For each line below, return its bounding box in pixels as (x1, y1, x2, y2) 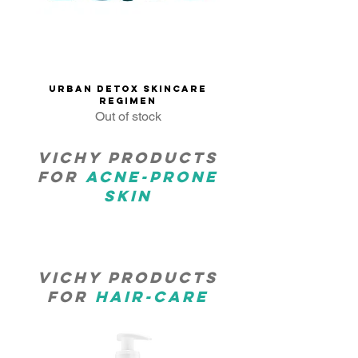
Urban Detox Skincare (49, 83, 207, 94)
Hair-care (95, 287, 209, 306)
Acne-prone (86, 167, 218, 186)
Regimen (99, 95, 157, 106)
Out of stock (94, 109, 161, 124)
